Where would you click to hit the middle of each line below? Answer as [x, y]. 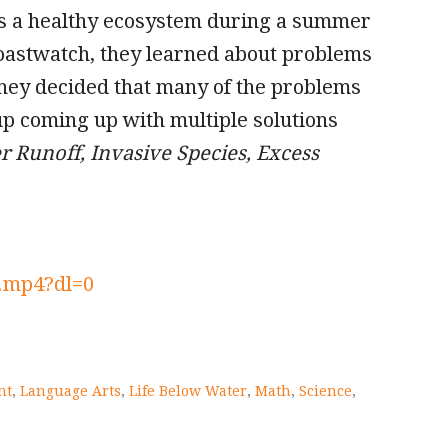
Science [325, 391]
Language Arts [70, 391]
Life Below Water [188, 391]
